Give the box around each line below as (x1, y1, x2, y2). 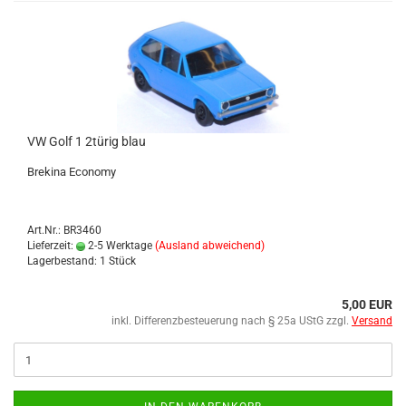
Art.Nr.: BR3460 (27, 224, 101, 237)
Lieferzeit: (27, 239, 76, 252)
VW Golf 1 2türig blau (27, 134, 146, 149)
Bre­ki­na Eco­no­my (27, 165, 116, 179)
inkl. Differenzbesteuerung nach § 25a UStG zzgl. (111, 314, 352, 327)
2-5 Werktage (85, 239, 152, 252)
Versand (352, 314, 392, 327)
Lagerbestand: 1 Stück (27, 255, 136, 267)
